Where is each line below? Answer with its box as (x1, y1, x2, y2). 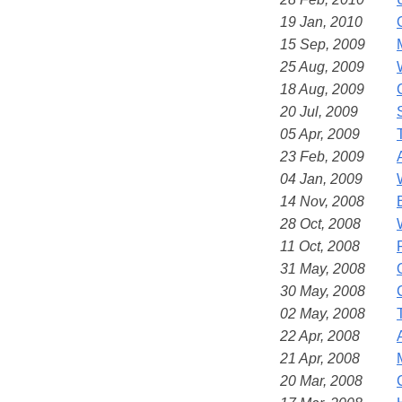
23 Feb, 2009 (280, 148, 364, 164)
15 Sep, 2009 (280, 36, 365, 52)
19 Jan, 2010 (280, 13, 363, 30)
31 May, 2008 (280, 260, 365, 276)
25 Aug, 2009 (280, 58, 364, 74)
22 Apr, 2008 (280, 328, 360, 344)
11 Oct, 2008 (280, 238, 360, 254)
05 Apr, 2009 (280, 126, 360, 142)
